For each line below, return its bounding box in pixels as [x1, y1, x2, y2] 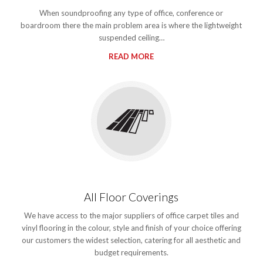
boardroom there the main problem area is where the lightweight [21, 21, 242, 31]
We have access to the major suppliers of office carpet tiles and [23, 211, 239, 221]
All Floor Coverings [84, 190, 179, 204]
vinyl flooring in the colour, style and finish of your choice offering [21, 223, 241, 233]
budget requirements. [94, 248, 168, 258]
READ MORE [109, 52, 154, 62]
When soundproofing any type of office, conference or [39, 8, 224, 18]
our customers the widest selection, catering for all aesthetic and [22, 235, 241, 245]
